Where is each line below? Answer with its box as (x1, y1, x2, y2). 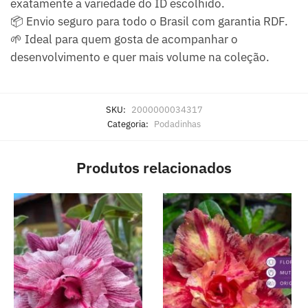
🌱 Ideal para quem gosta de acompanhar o (10, 31, 238, 47)
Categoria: (107, 118, 151, 130)
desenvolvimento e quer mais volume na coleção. (10, 49, 269, 65)
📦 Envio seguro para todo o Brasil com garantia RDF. (10, 13, 288, 29)
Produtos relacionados (76, 157, 232, 177)
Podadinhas (154, 118, 201, 130)
